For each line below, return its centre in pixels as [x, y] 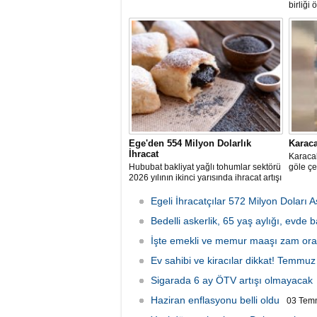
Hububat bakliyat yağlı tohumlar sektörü [205, 167]
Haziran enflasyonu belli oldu [215, 300]
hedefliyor [148, 188]
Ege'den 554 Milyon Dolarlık [190, 143]
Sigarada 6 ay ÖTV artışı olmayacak [232, 280]
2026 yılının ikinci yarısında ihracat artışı [205, 178]
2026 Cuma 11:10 [174, 234]
